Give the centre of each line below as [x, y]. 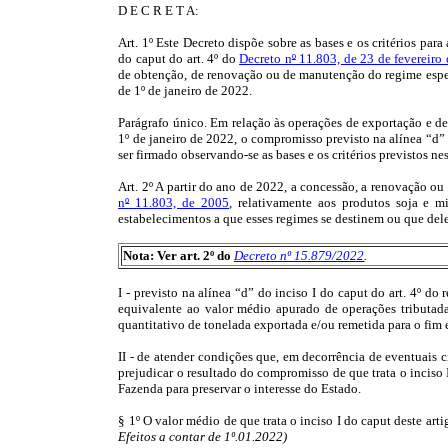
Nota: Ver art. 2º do [179, 256]
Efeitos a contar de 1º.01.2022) [203, 437]
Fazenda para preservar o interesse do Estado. [240, 389]
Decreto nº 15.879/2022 [299, 256]
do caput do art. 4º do [179, 59]
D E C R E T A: [159, 11]
